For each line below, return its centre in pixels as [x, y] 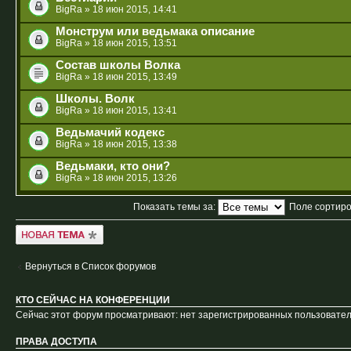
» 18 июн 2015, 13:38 [130, 144]
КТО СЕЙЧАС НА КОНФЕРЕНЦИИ [93, 300]
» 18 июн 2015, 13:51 [130, 43]
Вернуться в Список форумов [90, 267]
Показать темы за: [175, 206]
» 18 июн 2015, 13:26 [130, 177]
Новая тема [42, 230]
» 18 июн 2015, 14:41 [130, 9]
